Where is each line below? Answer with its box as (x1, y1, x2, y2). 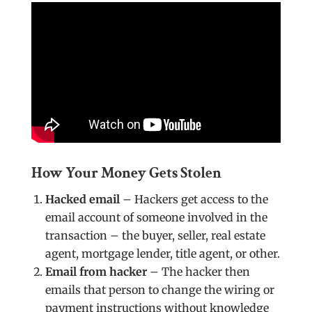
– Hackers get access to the (119, 192, 268, 206)
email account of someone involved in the (45, 210, 267, 224)
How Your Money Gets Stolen (31, 162, 221, 183)
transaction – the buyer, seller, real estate (45, 228, 265, 242)
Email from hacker (45, 264, 147, 279)
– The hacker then (146, 264, 250, 279)
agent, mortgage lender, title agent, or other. (45, 246, 280, 260)
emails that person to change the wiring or (45, 282, 274, 297)
